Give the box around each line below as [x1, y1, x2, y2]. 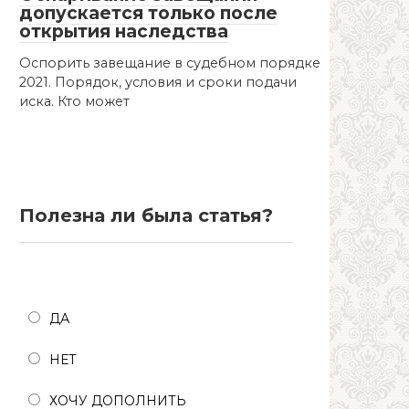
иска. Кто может [19, 92, 130, 110]
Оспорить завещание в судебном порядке [19, 54, 320, 71]
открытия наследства [19, 20, 228, 42]
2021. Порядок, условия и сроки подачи [19, 73, 297, 90]
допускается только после [19, 2, 278, 24]
